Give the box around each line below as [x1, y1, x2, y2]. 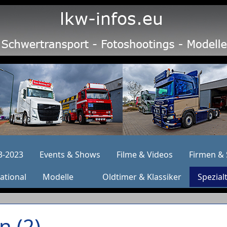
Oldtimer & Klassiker [102, 171, 181, 182]
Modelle [42, 171, 73, 182]
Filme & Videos [116, 149, 173, 160]
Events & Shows [39, 149, 100, 160]
